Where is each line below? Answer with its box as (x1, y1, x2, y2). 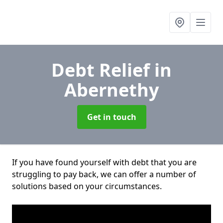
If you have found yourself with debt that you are (12, 157, 197, 168)
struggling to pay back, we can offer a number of (12, 169, 196, 180)
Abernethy (64, 78, 159, 102)
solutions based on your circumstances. (12, 181, 162, 192)
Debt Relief (51, 58, 154, 82)
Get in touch (87, 111, 136, 122)
